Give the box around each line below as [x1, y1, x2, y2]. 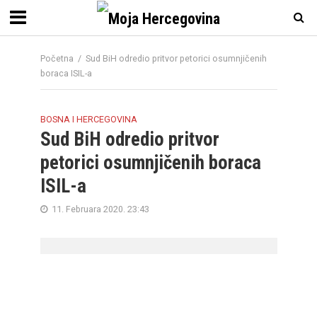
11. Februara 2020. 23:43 [51, 204, 149, 214]
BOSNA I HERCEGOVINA [40, 114, 137, 125]
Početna [40, 53, 74, 64]
